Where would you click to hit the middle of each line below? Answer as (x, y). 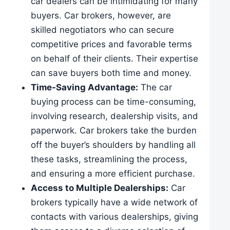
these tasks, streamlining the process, (109, 159)
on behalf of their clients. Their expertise (114, 59)
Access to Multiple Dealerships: (100, 188)
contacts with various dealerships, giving (114, 217)
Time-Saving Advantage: (84, 88)
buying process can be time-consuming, (113, 102)
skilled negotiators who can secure (102, 30)
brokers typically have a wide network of (114, 203)
